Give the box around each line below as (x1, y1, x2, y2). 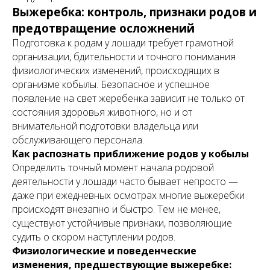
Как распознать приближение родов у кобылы (12, 147, 249, 160)
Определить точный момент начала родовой (12, 161, 214, 174)
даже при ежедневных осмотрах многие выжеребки (12, 189, 245, 202)
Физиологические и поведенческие (12, 244, 196, 257)
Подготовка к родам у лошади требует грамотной (12, 36, 234, 49)
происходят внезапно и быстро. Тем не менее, (12, 202, 221, 216)
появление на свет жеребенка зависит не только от (12, 92, 245, 105)
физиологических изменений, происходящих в (12, 64, 219, 77)
